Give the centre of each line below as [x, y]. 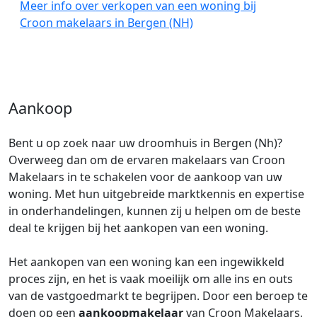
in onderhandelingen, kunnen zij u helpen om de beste [155, 211]
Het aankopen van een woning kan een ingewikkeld [146, 262]
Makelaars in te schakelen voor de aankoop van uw [145, 177]
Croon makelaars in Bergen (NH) [106, 23]
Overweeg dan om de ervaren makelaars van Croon [147, 160]
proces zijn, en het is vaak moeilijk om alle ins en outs [151, 279]
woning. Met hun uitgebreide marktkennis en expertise [156, 194]
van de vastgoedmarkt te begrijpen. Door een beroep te [158, 296]
